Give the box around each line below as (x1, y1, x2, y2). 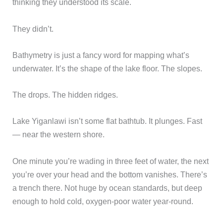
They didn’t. (12, 24, 54, 33)
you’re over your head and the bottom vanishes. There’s (12, 169, 208, 179)
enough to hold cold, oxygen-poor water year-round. (12, 196, 194, 206)
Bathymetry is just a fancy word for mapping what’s (12, 50, 190, 59)
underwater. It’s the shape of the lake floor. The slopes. (12, 63, 203, 73)
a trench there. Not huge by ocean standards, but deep (12, 183, 203, 192)
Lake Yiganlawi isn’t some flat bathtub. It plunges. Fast (12, 116, 203, 126)
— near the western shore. (12, 130, 105, 139)
